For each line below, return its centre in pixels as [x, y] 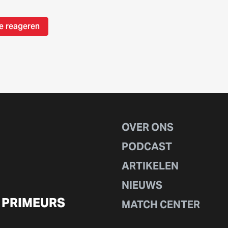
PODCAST [147, 147]
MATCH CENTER [161, 205]
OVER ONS [148, 127]
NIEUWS [142, 186]
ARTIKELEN [150, 166]
